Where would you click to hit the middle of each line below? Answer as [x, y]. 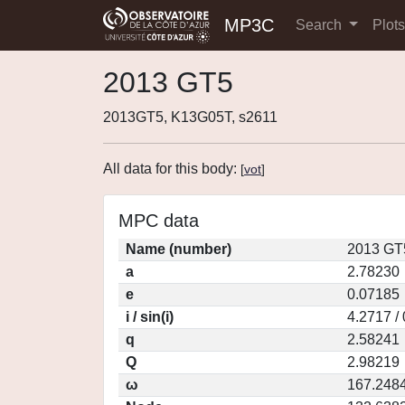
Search [320, 25]
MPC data [159, 221]
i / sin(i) [150, 317]
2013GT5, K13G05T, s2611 [190, 117]
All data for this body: [172, 169]
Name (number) [179, 249]
